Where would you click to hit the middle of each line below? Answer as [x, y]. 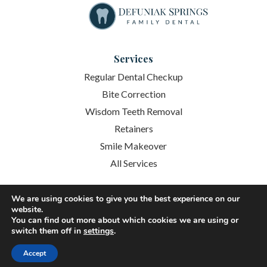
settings [99, 231]
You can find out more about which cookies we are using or [125, 220]
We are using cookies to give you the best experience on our [125, 199]
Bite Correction [133, 94]
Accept [35, 253]
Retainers [133, 129]
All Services [133, 163]
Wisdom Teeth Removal [133, 111]
